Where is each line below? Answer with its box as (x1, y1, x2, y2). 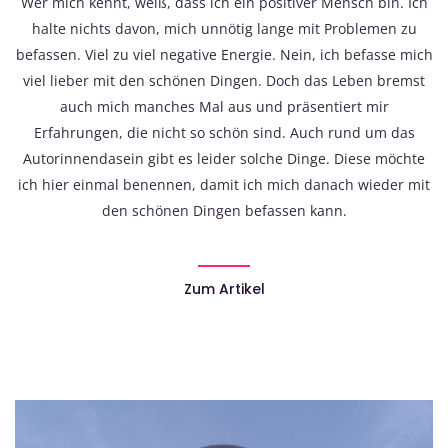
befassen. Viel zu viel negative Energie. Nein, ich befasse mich (15, 44, 433, 64)
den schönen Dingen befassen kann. (101, 200, 347, 220)
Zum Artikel (183, 278, 265, 299)
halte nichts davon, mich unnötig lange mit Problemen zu (31, 18, 417, 38)
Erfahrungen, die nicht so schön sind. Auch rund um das (33, 122, 415, 142)
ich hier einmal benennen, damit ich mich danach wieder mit (18, 174, 430, 194)
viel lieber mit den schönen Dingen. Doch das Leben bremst (23, 70, 425, 90)
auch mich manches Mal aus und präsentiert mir (59, 96, 389, 116)
